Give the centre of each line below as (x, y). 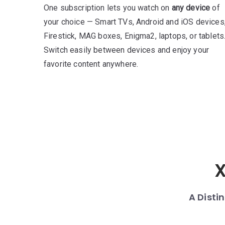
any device (191, 8)
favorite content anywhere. (91, 64)
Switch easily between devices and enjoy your (127, 50)
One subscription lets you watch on (108, 8)
